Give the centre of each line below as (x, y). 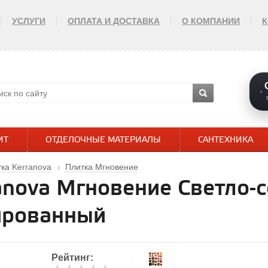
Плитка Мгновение (102, 167)
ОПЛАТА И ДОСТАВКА (114, 21)
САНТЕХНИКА (226, 140)
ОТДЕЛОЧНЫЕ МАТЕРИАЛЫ (103, 140)
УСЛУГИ (29, 21)
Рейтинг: (72, 258)
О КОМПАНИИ (211, 21)
